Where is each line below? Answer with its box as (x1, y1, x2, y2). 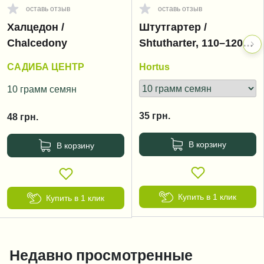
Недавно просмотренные (9, 247, 193, 263)
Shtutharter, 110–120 (139, 38, 243, 48)
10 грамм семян (7, 84, 77, 94)
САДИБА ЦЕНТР (7, 62, 84, 71)
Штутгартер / (139, 22, 207, 32)
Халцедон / (7, 22, 64, 32)
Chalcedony (7, 38, 67, 48)
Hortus (139, 62, 170, 71)
